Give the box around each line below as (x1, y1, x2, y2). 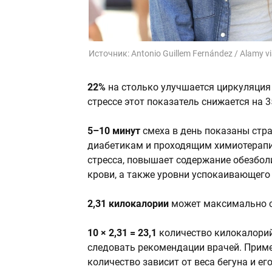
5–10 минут (87, 125, 140, 137)
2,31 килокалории (87, 198, 169, 210)
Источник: (89, 49, 131, 59)
